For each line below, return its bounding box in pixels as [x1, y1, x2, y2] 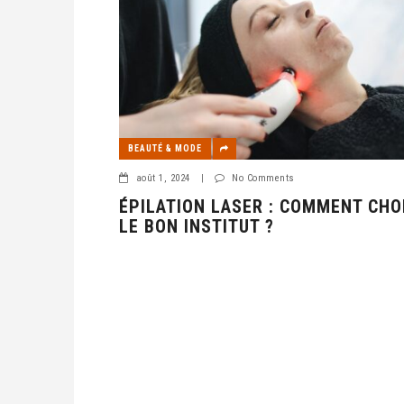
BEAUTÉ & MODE [128, 143, 202, 154]
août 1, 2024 [135, 172, 190, 185]
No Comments [232, 172, 295, 185]
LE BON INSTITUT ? [119, 216, 274, 238]
